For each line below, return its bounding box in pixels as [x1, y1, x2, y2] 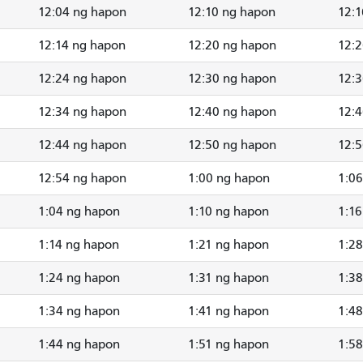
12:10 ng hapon [188, 4, 275, 19]
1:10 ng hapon [188, 203, 269, 219]
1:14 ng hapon [38, 237, 119, 252]
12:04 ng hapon [38, 4, 126, 19]
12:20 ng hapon [188, 37, 276, 53]
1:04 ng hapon [38, 203, 120, 219]
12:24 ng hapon [38, 70, 126, 86]
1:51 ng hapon [188, 336, 269, 352]
